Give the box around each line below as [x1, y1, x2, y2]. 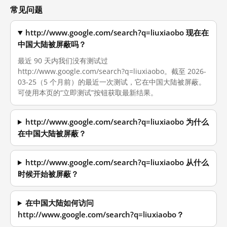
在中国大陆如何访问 [25, 198, 94, 208]
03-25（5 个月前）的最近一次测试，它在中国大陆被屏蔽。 [18, 77, 206, 87]
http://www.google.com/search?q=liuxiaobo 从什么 [25, 158, 209, 167]
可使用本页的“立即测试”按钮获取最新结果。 [18, 88, 158, 97]
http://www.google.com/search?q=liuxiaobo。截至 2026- [18, 66, 206, 76]
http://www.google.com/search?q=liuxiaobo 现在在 [25, 28, 209, 37]
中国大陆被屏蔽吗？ [18, 40, 86, 49]
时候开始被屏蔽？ [18, 169, 79, 179]
